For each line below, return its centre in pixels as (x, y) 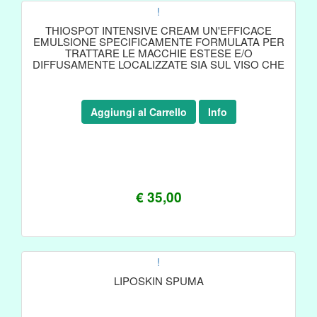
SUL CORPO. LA (158, 75)
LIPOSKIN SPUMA (158, 281)
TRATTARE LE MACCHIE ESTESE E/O (158, 53)
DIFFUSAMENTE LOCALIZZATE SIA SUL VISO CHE (158, 64)
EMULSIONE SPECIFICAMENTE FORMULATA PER (158, 41)
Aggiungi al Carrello (138, 112)
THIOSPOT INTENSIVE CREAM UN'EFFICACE (158, 30)
